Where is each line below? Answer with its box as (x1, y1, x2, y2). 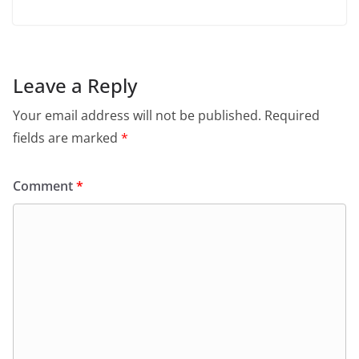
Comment (13, 177, 76, 196)
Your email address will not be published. (13, 107, 261, 125)
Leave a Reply (13, 72, 137, 99)
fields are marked (13, 129, 121, 147)
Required (264, 107, 320, 125)
